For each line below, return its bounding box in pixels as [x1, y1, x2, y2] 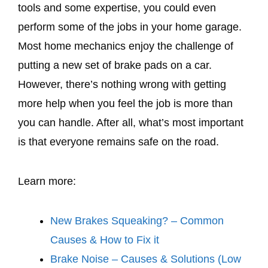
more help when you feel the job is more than [18, 97, 233, 109]
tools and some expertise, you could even [18, 1, 216, 14]
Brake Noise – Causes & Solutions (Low [50, 252, 241, 265]
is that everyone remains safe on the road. [18, 135, 222, 148]
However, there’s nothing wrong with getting [18, 78, 226, 90]
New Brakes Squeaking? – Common [50, 214, 224, 227]
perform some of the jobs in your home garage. [18, 20, 242, 33]
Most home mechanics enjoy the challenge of [18, 39, 233, 52]
